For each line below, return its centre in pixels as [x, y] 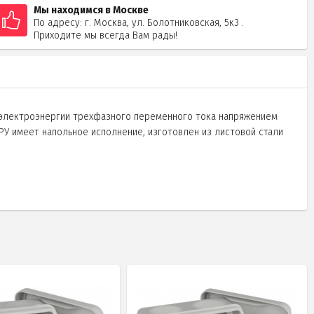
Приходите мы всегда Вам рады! [106, 35]
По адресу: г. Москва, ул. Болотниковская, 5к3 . [139, 22]
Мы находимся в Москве [91, 10]
